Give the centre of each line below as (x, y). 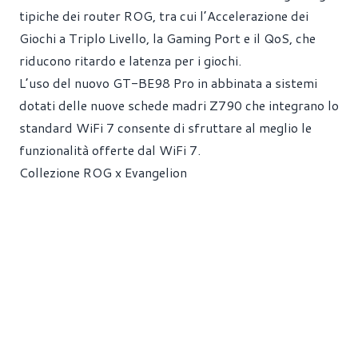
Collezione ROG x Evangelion (103, 172)
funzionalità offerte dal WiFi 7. (110, 150)
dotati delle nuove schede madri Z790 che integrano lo (179, 105)
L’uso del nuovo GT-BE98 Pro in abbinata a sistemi (168, 83)
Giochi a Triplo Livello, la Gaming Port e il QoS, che (167, 38)
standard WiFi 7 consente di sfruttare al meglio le (165, 127)
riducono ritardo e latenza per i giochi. (130, 60)
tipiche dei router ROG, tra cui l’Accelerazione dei (164, 16)
